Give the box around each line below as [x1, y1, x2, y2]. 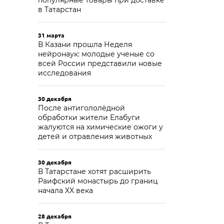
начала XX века [38, 186, 93, 195]
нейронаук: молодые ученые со [38, 49, 154, 58]
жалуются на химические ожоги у [38, 122, 163, 131]
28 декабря [38, 212, 71, 220]
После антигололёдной [38, 103, 125, 112]
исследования [38, 68, 91, 77]
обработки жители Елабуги [38, 113, 140, 122]
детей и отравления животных [38, 132, 152, 141]
